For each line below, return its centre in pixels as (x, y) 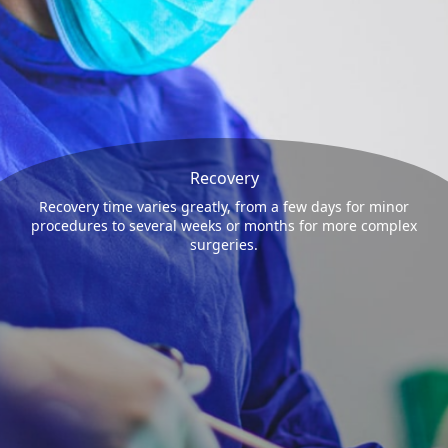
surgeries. (224, 244)
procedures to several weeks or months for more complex (224, 225)
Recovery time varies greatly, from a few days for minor (224, 206)
